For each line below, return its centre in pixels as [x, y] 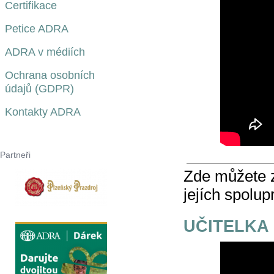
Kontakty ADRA [43, 112]
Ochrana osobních [50, 75]
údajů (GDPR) [39, 89]
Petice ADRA [37, 29]
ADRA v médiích [45, 52]
